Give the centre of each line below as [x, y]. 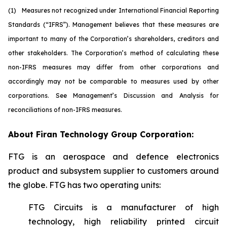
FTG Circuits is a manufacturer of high [124, 207]
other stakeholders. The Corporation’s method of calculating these [113, 53]
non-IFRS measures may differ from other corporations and [113, 67]
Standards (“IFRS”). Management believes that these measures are [113, 25]
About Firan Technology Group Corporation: [101, 134]
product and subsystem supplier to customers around [113, 171]
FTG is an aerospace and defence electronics [113, 157]
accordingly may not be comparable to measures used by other [113, 81]
